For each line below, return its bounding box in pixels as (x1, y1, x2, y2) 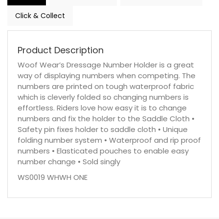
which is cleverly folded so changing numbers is (18, 92, 189, 102)
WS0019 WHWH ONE (18, 172, 88, 182)
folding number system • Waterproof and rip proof (18, 135, 201, 145)
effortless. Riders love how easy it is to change (18, 103, 187, 113)
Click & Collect (15, 11, 65, 21)
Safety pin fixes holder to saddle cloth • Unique (18, 124, 188, 134)
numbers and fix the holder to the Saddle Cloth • (18, 113, 195, 124)
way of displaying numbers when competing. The (18, 70, 196, 81)
